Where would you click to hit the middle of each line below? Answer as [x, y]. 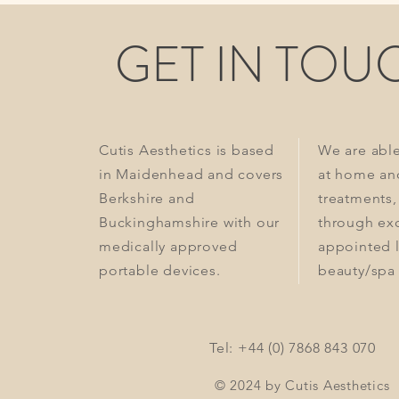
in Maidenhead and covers [191, 175]
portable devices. [160, 271]
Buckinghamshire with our [190, 223]
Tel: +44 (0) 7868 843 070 [293, 348]
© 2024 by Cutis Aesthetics [302, 386]
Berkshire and [147, 199]
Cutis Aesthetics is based [187, 151]
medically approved [168, 247]
